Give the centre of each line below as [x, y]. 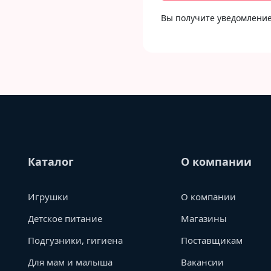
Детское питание [65, 218]
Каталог [51, 162]
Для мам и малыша [70, 262]
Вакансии [203, 262]
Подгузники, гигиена [75, 240]
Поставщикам [212, 240]
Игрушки [48, 197]
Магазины [204, 218]
